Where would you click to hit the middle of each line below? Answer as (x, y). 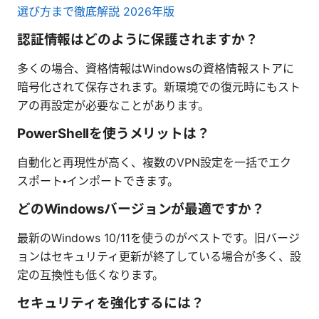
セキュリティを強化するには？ (111, 303)
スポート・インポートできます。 (98, 181)
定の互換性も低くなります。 (90, 274)
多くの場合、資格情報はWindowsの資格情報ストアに (156, 68)
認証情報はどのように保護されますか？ (138, 39)
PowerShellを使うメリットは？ (114, 133)
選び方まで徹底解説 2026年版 (96, 11)
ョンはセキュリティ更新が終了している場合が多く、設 (159, 256)
